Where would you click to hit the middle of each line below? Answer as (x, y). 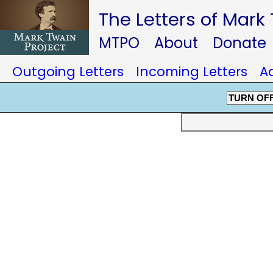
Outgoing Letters (68, 72)
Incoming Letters (192, 72)
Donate (239, 43)
